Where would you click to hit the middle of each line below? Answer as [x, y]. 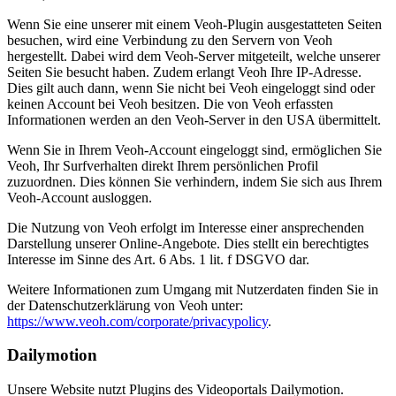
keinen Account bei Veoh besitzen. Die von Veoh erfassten [170, 103]
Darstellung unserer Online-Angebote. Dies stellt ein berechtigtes [188, 243]
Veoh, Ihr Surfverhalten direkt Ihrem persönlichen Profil [163, 165]
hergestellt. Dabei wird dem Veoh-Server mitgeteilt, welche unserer [194, 56]
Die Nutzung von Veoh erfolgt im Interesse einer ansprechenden [186, 227]
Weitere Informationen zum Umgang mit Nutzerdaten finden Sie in [193, 289]
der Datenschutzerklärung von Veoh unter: [125, 305]
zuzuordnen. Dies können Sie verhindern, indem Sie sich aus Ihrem [194, 181]
